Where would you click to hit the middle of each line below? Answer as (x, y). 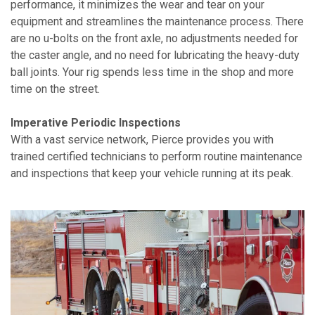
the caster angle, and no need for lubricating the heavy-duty (155, 56)
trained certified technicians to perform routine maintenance (156, 157)
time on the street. (55, 89)
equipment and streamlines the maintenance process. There (157, 22)
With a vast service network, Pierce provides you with (142, 140)
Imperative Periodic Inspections (96, 123)
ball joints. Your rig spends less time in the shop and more (152, 72)
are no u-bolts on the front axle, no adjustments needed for (154, 39)
